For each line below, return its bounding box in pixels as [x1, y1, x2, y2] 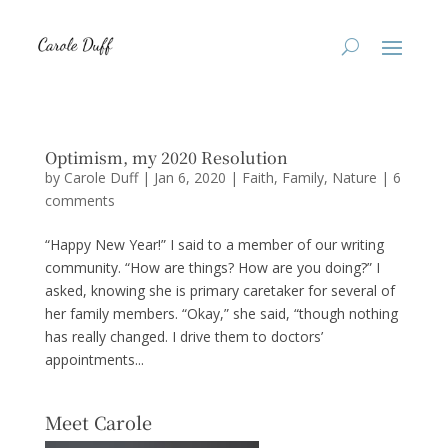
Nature [331, 168, 377, 187]
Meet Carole [44, 409, 152, 435]
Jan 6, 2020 [153, 168, 226, 187]
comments [44, 191, 115, 210]
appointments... [44, 350, 144, 369]
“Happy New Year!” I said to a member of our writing [44, 235, 384, 254]
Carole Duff [63, 168, 138, 187]
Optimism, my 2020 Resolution [44, 146, 288, 169]
